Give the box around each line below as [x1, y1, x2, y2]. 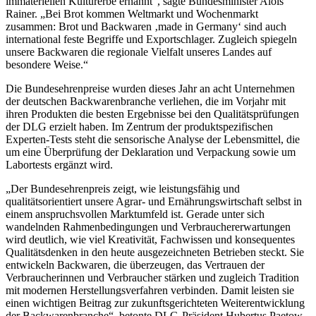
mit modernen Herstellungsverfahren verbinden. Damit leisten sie [6, 284, 294, 297]
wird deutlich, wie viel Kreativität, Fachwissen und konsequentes [6, 233, 295, 246]
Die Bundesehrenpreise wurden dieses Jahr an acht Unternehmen [6, 83, 295, 95]
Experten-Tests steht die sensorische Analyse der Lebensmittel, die [6, 133, 300, 146]
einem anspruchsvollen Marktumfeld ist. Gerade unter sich [6, 208, 265, 221]
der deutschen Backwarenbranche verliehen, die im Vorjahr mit [6, 95, 286, 108]
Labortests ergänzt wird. [6, 159, 113, 171]
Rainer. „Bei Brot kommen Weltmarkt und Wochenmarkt [6, 8, 258, 20]
